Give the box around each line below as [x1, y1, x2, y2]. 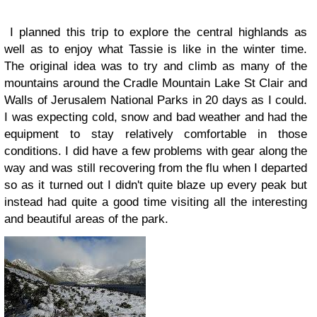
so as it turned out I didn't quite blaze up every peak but [4, 178, 307, 192]
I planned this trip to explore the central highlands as [4, 25, 307, 39]
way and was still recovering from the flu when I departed [4, 161, 307, 175]
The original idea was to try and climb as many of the [4, 59, 307, 73]
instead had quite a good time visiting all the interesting [4, 195, 307, 209]
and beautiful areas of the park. [4, 212, 168, 226]
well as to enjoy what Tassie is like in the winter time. [4, 42, 307, 56]
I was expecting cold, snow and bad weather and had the [4, 110, 307, 124]
